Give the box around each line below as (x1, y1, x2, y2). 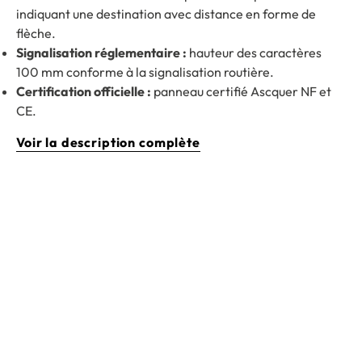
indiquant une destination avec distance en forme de (16, 6, 316, 23)
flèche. (16, 25, 56, 42)
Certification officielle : (16, 83, 151, 100)
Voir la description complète (16, 134, 200, 151)
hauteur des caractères (187, 44, 322, 61)
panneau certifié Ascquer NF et (151, 83, 331, 100)
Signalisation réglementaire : (16, 44, 187, 61)
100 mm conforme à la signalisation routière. (16, 64, 274, 81)
